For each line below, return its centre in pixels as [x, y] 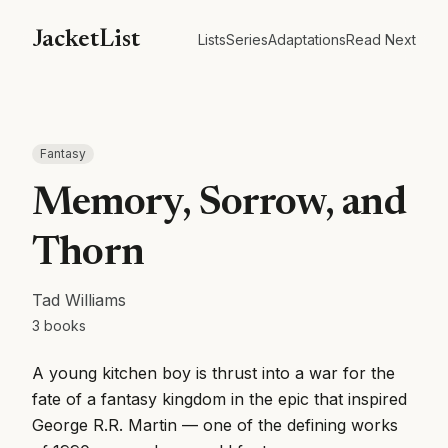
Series [247, 39]
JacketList [86, 40]
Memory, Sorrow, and [219, 205]
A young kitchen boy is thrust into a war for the [213, 373]
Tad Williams [79, 300]
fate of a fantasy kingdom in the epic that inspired [219, 399]
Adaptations [307, 39]
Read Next [381, 39]
